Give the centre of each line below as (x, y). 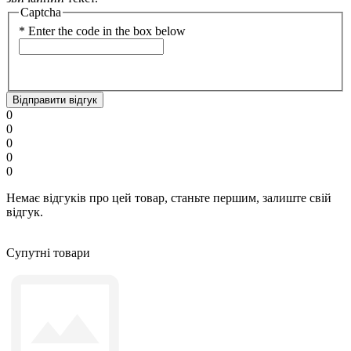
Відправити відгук (55, 100)
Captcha (41, 13)
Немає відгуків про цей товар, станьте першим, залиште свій (169, 197)
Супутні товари (48, 252)
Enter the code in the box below (107, 31)
